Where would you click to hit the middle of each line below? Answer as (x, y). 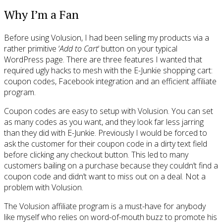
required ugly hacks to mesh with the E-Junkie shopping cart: (108, 70)
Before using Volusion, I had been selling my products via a (107, 37)
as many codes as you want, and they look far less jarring (104, 122)
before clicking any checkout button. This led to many (96, 154)
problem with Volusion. (44, 187)
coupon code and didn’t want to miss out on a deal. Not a (105, 176)
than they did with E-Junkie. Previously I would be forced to (106, 133)
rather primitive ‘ (32, 48)
